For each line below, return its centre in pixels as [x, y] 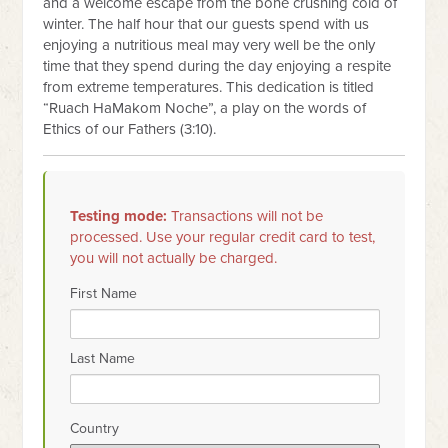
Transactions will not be [245, 216]
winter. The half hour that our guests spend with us [206, 24]
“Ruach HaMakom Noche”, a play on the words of [205, 108]
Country [95, 428]
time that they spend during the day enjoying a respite [217, 66]
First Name [104, 293]
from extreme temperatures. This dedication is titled [209, 87]
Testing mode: [119, 216]
